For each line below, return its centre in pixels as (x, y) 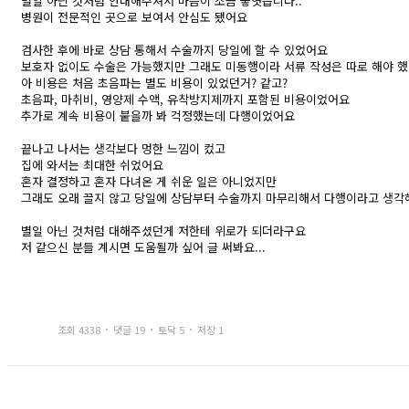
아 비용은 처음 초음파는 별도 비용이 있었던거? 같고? (154, 83)
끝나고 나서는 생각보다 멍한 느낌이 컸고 (123, 148)
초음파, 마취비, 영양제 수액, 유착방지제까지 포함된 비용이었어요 (185, 99)
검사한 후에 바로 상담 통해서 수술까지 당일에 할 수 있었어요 (174, 50)
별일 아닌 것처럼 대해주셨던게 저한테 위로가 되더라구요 (163, 231)
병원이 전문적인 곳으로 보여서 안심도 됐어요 (134, 17)
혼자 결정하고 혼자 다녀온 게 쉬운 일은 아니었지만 (149, 181)
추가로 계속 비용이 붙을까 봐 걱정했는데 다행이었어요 (158, 115)
